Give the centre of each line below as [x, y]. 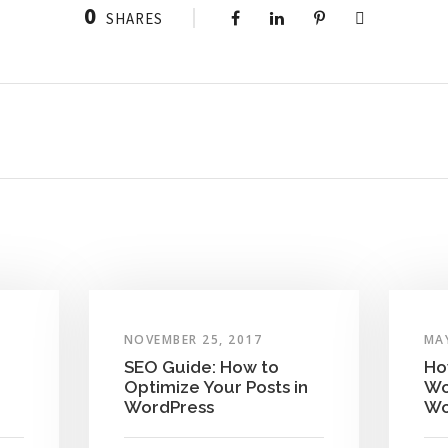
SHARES [134, 19]
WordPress [168, 406]
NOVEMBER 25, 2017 [193, 339]
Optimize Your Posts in [215, 386]
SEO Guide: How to [201, 366]
